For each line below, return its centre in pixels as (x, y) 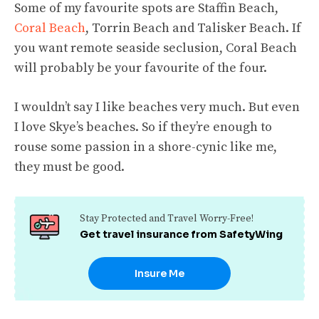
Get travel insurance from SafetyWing (181, 235)
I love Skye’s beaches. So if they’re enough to (143, 127)
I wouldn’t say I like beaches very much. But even (157, 107)
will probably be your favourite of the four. (141, 68)
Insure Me (159, 273)
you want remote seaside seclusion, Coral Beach (156, 48)
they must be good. (69, 167)
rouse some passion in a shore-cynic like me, (146, 147)
